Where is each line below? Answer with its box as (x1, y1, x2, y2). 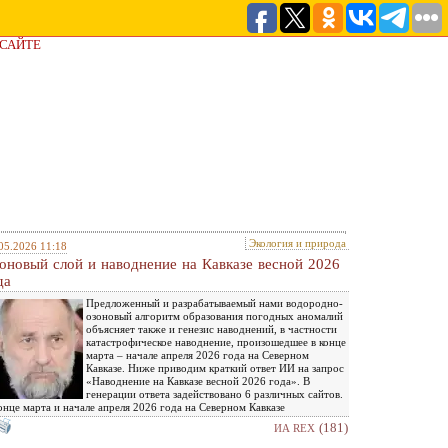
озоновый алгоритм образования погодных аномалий (86, 309, 343, 322)
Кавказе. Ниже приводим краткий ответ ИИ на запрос (86, 361, 344, 374)
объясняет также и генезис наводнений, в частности (86, 322, 337, 335)
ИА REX (274, 421, 315, 434)
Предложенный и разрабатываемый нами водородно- (86, 296, 343, 309)
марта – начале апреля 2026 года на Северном (86, 348, 309, 361)
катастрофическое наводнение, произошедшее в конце (86, 335, 346, 348)
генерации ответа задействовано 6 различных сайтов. (86, 387, 343, 400)
